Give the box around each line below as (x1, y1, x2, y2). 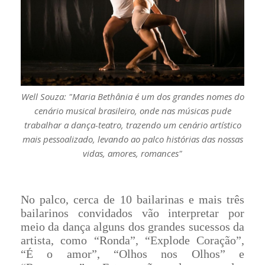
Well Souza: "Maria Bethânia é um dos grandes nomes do (21, 90, 244, 102)
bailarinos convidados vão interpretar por (21, 206, 244, 219)
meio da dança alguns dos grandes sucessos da (21, 219, 244, 233)
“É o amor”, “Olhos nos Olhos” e (21, 247, 244, 260)
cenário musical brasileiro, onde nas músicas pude (34, 104, 231, 117)
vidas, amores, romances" (83, 147, 182, 159)
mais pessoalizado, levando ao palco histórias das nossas (22, 132, 243, 145)
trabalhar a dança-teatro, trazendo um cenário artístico (24, 118, 241, 131)
